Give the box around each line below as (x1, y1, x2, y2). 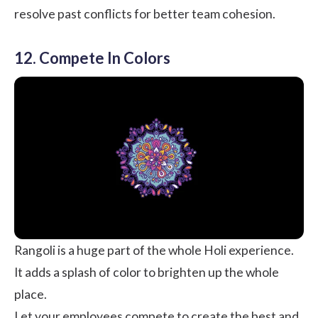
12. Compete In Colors (14, 48, 170, 67)
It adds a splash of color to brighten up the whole (14, 264, 279, 280)
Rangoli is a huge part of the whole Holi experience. (14, 242, 294, 258)
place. (14, 286, 47, 302)
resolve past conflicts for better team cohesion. (14, 6, 275, 21)
